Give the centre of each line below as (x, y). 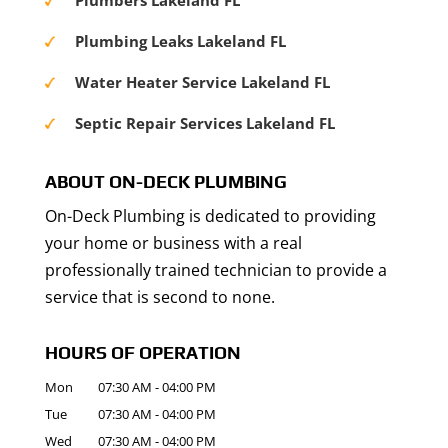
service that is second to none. (159, 297)
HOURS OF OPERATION (142, 352)
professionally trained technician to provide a (215, 270)
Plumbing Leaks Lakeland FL (180, 41)
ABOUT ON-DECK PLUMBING (165, 181)
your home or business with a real (173, 243)
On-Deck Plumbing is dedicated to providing (210, 216)
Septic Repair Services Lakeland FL (204, 123)
